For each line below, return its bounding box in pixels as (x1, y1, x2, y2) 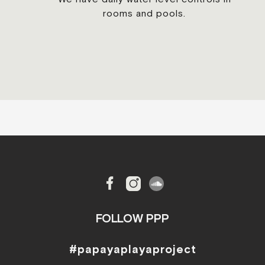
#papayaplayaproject (69, 243, 196, 256)
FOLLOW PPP (96, 212, 169, 225)
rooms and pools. (103, 8, 186, 18)
